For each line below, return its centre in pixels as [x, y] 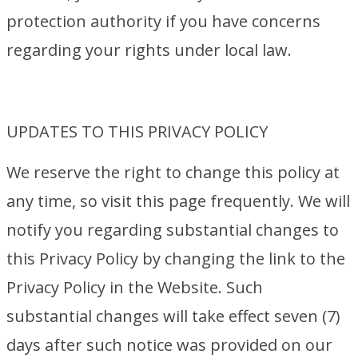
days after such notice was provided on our [169, 345]
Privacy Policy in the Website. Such [135, 287]
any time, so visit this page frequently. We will [178, 201]
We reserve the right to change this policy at [173, 172]
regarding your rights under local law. [149, 50]
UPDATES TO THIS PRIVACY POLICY [137, 131]
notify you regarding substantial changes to [173, 230]
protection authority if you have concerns [163, 21]
